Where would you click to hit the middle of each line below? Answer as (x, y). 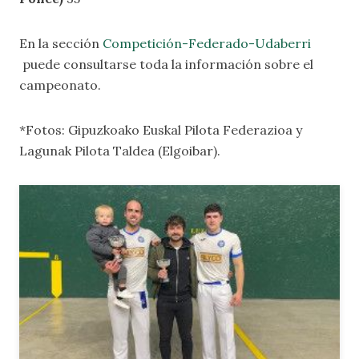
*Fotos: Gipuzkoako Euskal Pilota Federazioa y (161, 130)
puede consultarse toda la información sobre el (166, 64)
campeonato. (60, 85)
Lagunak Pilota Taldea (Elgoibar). (120, 151)
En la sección (61, 43)
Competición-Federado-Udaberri (207, 43)
